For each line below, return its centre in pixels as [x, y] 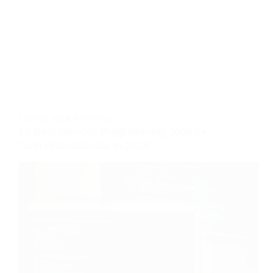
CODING [34, 119]
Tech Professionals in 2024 [84, 146]
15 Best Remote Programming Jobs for [113, 132]
